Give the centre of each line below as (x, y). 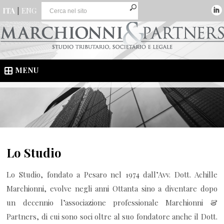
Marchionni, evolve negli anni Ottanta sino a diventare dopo (112, 189)
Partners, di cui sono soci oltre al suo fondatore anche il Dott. (112, 217)
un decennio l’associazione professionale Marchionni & (112, 203)
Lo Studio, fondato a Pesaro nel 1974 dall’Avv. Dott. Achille (112, 175)
